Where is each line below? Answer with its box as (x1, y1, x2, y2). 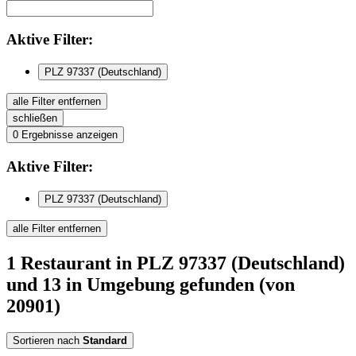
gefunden (180, 273, 254, 295)
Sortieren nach (13, 335, 79, 347)
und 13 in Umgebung (6, 273, 180, 295)
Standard (83, 335, 127, 347)
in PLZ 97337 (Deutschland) (116, 252, 345, 273)
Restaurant (16, 252, 116, 273)
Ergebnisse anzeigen (21, 129, 118, 141)
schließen (13, 112, 57, 125)
